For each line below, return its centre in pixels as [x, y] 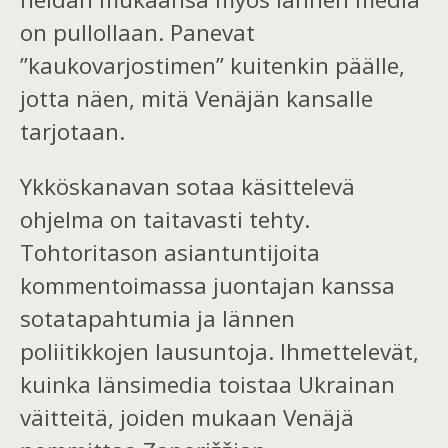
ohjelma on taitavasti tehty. [165, 220]
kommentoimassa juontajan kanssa [207, 286]
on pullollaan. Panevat [137, 33]
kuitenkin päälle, [314, 66]
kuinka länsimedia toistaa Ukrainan [207, 385]
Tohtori [59, 253]
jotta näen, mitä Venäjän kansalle [196, 99]
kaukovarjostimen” [126, 66]
